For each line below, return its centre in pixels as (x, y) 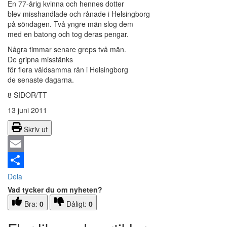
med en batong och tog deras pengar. (68, 34)
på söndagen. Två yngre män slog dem (70, 24)
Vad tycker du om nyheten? (55, 190)
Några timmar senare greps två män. (67, 49)
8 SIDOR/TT (27, 95)
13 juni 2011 (27, 110)
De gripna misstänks (40, 60)
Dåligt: (78, 204)
